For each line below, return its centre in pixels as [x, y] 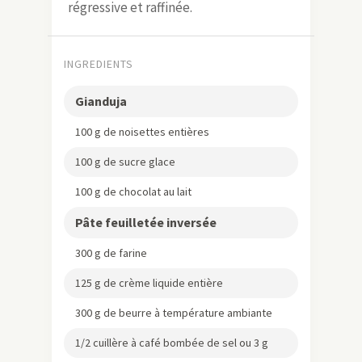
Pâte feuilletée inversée [146, 222]
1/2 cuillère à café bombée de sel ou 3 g [172, 342]
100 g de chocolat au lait [133, 191]
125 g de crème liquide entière [149, 282]
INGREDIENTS [99, 63]
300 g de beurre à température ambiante [174, 312]
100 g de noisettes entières [142, 131]
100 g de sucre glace [125, 161]
